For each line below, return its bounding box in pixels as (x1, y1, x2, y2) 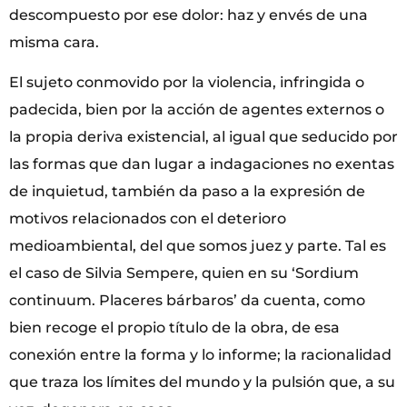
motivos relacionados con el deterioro (9, 210, 286, 228)
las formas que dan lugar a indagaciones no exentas (9, 155, 394, 174)
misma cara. (9, 33, 99, 51)
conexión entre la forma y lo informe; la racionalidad (9, 346, 392, 364)
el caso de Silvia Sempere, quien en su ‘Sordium (9, 264, 359, 283)
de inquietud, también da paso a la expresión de (9, 183, 365, 201)
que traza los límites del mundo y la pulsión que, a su (9, 373, 395, 392)
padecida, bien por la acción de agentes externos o (9, 101, 384, 119)
